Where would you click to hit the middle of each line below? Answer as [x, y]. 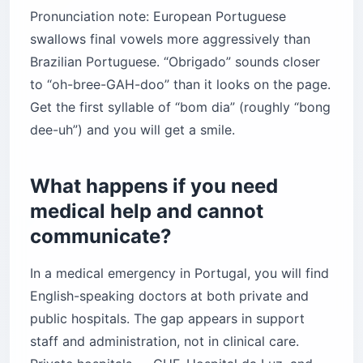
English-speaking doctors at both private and [169, 295]
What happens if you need [154, 186]
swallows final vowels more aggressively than [170, 38]
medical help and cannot [147, 211]
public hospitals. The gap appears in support [167, 318]
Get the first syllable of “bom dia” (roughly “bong [180, 107]
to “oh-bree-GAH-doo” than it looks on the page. [180, 84]
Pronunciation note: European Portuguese [158, 16]
